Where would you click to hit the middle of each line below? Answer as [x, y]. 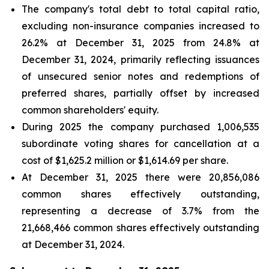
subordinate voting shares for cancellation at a [141, 144]
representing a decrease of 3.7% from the [141, 211]
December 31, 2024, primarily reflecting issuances [141, 59]
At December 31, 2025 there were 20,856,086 [141, 177]
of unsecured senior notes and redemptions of [141, 76]
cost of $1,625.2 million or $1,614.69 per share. [125, 160]
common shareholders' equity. [90, 110]
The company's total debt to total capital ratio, [141, 9]
